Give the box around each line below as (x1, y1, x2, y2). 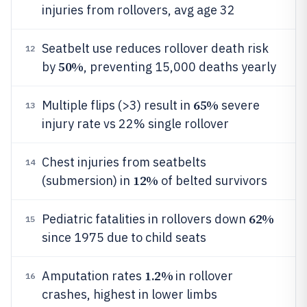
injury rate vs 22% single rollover (42, 116, 229, 132)
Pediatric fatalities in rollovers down (42, 211, 249, 227)
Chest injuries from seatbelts (42, 154, 206, 170)
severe (218, 97, 260, 113)
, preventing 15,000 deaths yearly (83, 59, 276, 75)
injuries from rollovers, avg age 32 (42, 2, 235, 18)
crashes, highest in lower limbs (42, 286, 217, 302)
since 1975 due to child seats (42, 230, 206, 245)
